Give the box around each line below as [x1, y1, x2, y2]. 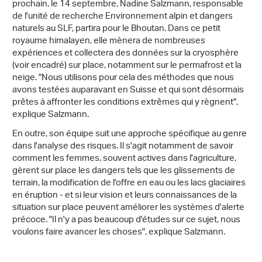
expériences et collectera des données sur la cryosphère [12, 44, 239, 63]
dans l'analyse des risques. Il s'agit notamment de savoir [12, 137, 233, 156]
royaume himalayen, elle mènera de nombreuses [12, 32, 205, 50]
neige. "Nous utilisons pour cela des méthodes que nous [12, 68, 234, 87]
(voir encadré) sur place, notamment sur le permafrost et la [12, 56, 242, 75]
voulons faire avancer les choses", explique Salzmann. [12, 223, 225, 242]
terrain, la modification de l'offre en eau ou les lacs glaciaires [12, 174, 246, 192]
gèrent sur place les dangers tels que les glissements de [12, 161, 235, 180]
